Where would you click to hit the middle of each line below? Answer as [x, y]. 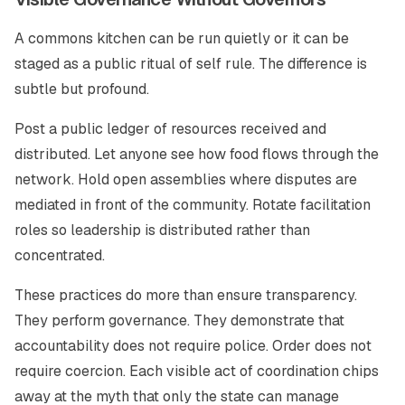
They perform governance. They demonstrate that [179, 320]
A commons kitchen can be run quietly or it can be [182, 38]
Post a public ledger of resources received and [170, 129]
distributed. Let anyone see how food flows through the [197, 154]
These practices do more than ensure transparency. [186, 295]
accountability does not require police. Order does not [193, 346]
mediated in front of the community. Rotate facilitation [193, 205]
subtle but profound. [82, 89]
